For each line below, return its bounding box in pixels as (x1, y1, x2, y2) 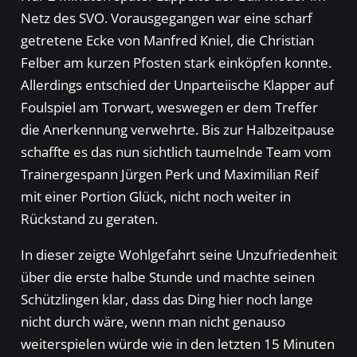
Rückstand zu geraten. (20, 210, 158, 229)
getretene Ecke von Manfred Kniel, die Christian (20, 31, 314, 50)
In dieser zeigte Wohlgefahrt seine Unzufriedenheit (20, 245, 337, 265)
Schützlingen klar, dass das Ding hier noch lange (20, 290, 313, 309)
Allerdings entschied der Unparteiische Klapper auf (20, 76, 334, 95)
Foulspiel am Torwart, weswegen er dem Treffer (20, 98, 318, 117)
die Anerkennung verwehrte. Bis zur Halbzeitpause (20, 120, 335, 139)
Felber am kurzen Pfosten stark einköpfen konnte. (20, 53, 331, 73)
